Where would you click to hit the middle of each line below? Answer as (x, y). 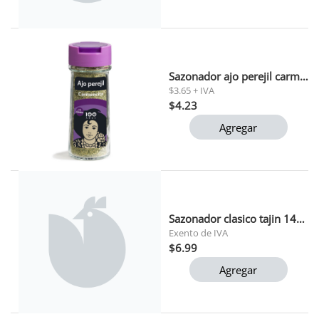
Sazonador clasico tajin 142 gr (300, 218)
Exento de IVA (198, 232)
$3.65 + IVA (191, 90)
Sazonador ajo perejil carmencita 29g (304, 76)
